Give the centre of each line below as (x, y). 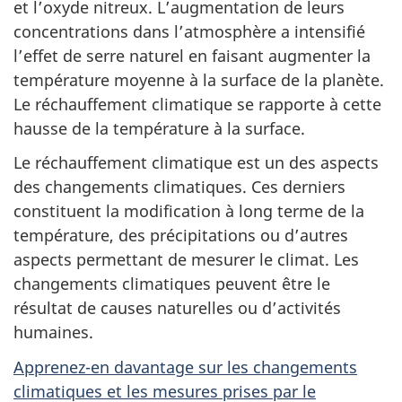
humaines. (53, 332)
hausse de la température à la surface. (159, 128)
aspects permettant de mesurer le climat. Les (186, 259)
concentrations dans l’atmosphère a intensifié (189, 31)
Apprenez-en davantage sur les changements (185, 367)
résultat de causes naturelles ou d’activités (177, 308)
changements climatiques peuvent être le (172, 284)
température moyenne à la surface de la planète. (199, 79)
